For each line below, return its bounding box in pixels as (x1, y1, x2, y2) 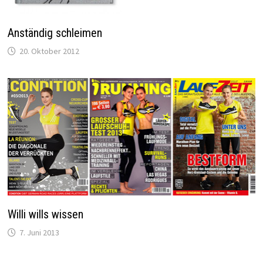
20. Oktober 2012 (19, 46, 79, 57)
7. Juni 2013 (19, 227, 59, 238)
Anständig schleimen (7, 26, 102, 41)
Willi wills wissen (7, 207, 83, 222)
